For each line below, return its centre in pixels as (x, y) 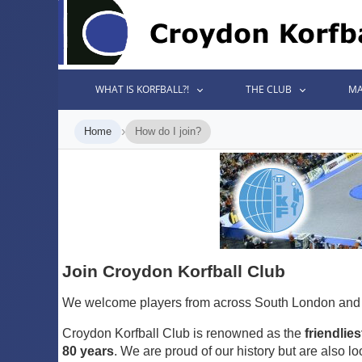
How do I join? (168, 131)
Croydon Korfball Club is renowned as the (183, 334)
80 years (88, 351)
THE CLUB (269, 89)
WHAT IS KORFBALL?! (143, 89)
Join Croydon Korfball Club (174, 271)
